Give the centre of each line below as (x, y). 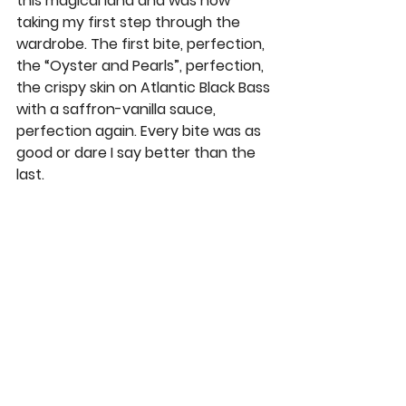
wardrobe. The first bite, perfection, (142, 44)
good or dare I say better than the (138, 153)
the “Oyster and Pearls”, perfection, (142, 66)
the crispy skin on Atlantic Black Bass (145, 88)
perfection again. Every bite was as (140, 131)
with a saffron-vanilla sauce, (118, 110)
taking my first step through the (130, 23)
